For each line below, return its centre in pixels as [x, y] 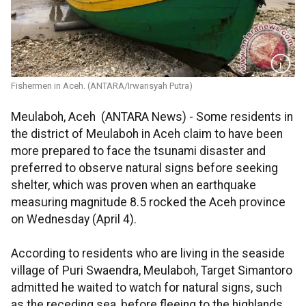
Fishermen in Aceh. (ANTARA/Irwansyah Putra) [102, 86]
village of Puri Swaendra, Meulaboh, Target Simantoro [152, 271]
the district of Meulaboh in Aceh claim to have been [147, 134]
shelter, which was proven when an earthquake [134, 185]
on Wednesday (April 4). [74, 220]
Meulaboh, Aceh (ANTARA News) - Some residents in [152, 117]
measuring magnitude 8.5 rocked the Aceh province [148, 203]
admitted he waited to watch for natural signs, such [147, 288]
